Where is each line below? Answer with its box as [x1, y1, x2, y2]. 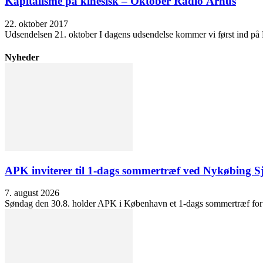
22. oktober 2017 [5, 18, 68, 29]
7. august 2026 [5, 188, 59, 198]
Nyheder [5, 52, 39, 63]
